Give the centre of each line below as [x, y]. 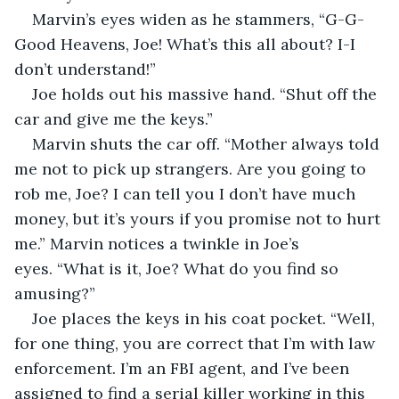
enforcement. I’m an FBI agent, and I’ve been [184, 368]
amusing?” [55, 293]
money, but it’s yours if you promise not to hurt [199, 218]
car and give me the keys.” [114, 118]
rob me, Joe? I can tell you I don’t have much [187, 193]
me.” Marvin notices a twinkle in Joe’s [159, 243]
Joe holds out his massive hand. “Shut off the [207, 94]
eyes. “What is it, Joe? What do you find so [179, 268]
